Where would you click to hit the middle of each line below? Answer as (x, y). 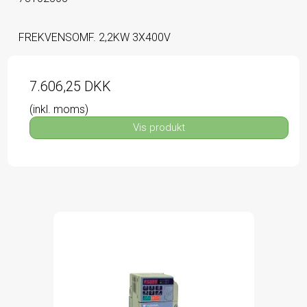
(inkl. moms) (59, 109)
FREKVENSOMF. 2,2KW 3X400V (95, 37)
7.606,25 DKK (70, 86)
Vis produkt (159, 128)
